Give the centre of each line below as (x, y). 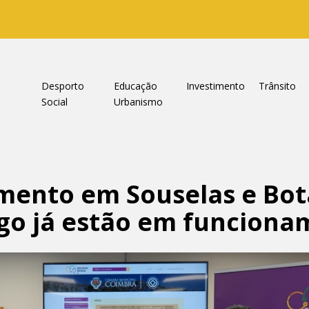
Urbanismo (138, 102)
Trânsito (277, 86)
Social (54, 102)
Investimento (215, 86)
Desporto (62, 86)
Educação (135, 86)
